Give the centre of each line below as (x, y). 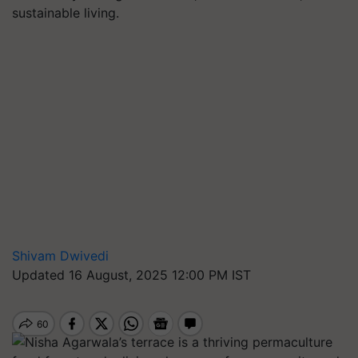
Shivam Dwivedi (60, 256)
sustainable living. (66, 13)
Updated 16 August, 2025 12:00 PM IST (131, 275)
